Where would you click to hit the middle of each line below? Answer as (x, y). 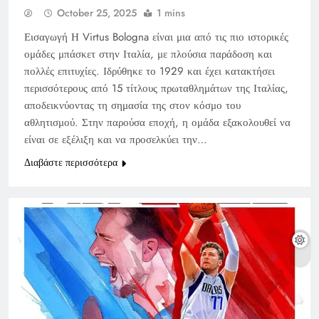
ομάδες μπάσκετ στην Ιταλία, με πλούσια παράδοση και (148, 54)
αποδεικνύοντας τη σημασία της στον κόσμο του (132, 106)
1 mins (171, 13)
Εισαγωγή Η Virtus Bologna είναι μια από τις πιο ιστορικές (156, 37)
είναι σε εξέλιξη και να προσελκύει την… (116, 140)
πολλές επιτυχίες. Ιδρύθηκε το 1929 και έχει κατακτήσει (150, 72)
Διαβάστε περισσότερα (71, 163)
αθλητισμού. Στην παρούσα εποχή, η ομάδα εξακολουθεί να (157, 123)
